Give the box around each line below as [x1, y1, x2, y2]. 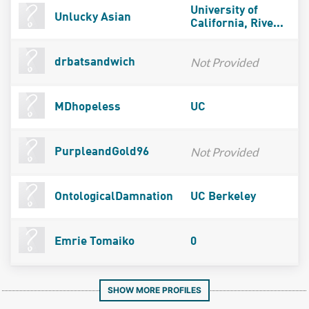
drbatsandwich [51, 56, 135, 68]
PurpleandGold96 [51, 146, 149, 158]
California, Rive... [190, 17, 283, 30]
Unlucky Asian [51, 11, 131, 23]
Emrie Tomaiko [51, 235, 134, 248]
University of [190, 4, 258, 17]
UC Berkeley [190, 190, 256, 203]
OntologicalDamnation [51, 190, 173, 203]
